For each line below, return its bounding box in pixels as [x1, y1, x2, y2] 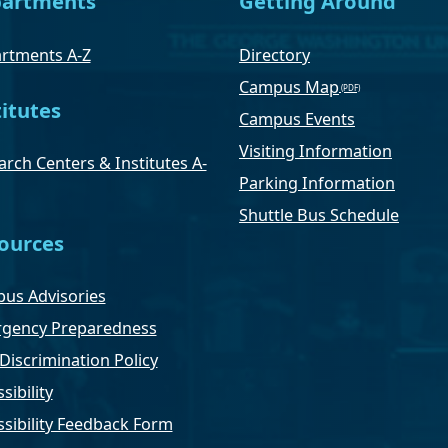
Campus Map [239, 75, 339, 98]
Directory [239, 43, 310, 66]
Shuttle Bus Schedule [239, 203, 399, 226]
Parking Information [239, 171, 395, 194]
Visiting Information [239, 139, 392, 162]
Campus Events [239, 107, 355, 130]
